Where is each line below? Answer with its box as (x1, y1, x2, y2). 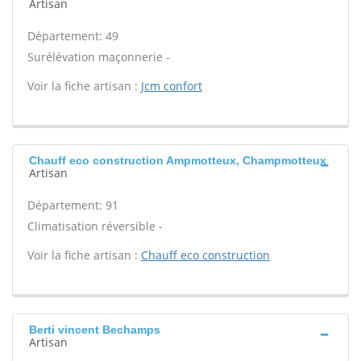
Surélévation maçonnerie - (27, 49, 170, 64)
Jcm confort (141, 78, 202, 93)
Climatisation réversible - (27, 218, 163, 234)
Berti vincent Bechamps (29, 323, 160, 336)
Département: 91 (27, 197, 118, 213)
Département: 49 (27, 28, 118, 44)
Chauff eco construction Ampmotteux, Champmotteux (29, 154, 326, 167)
